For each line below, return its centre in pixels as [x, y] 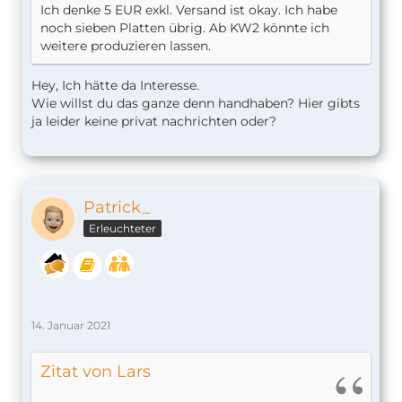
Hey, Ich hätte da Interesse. [115, 85]
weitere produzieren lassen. [126, 45]
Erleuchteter [122, 228]
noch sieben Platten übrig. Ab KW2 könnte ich [185, 27]
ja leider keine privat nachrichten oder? [154, 121]
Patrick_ [117, 207]
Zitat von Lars [96, 372]
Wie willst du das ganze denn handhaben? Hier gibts [196, 103]
